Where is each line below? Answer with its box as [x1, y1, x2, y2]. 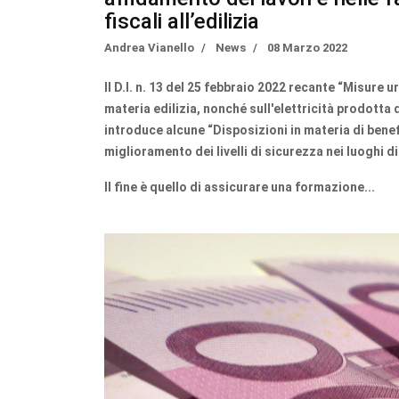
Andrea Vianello [104, 41, 194, 55]
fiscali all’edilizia [104, 9, 259, 35]
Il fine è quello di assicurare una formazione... [104, 180, 375, 195]
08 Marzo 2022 [267, 41, 347, 55]
